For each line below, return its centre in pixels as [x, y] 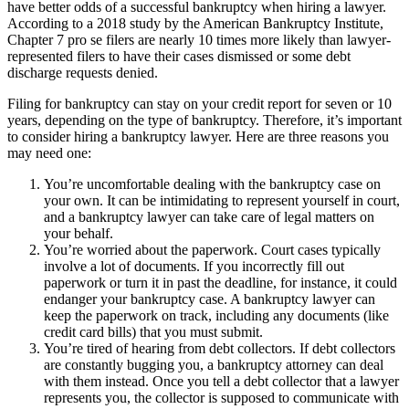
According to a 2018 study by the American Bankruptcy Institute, [195, 23]
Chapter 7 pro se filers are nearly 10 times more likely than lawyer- [199, 39]
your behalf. [79, 233]
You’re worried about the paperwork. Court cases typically [212, 249]
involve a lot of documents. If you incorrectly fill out [194, 266]
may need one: [49, 152]
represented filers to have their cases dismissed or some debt [179, 56]
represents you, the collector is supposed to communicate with [221, 397]
